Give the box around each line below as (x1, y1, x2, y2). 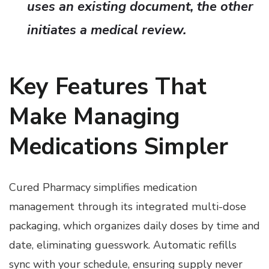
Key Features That (9, 70, 207, 103)
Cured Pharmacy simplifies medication (9, 180, 197, 195)
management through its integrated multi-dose (9, 199, 246, 214)
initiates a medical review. (27, 20, 186, 39)
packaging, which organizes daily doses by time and (9, 218, 260, 233)
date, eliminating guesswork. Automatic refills (9, 237, 237, 252)
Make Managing (9, 100, 180, 133)
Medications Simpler (9, 130, 228, 163)
